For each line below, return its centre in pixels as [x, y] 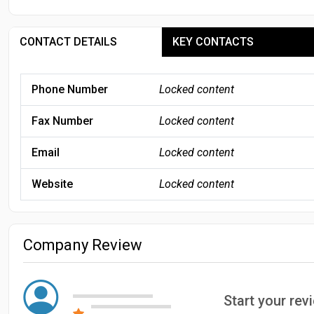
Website [52, 184]
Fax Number [62, 121]
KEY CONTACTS [213, 41]
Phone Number [70, 89]
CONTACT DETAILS [68, 41]
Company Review [83, 245]
